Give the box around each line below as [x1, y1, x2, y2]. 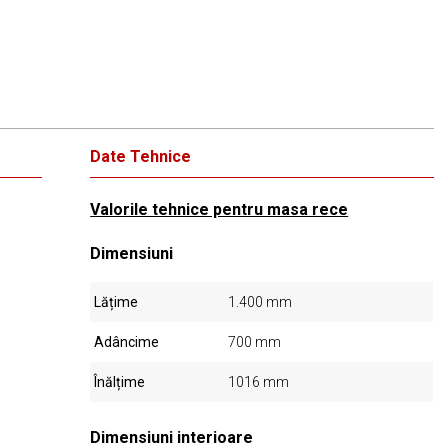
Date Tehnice [90, 147, 192, 166]
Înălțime [94, 374, 146, 390]
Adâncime [94, 334, 160, 350]
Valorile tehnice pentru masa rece [90, 200, 349, 219]
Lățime [94, 294, 139, 310]
